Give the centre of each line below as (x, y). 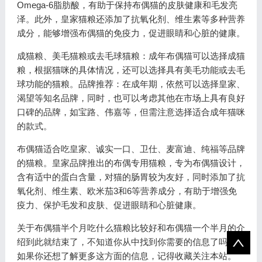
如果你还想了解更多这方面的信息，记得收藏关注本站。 (126, 256)
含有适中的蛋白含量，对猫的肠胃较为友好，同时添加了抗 (131, 177)
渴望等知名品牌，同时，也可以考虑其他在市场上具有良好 (131, 98)
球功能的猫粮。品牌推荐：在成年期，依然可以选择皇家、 (131, 84)
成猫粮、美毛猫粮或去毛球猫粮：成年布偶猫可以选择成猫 (131, 56)
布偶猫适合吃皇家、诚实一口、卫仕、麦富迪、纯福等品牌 (131, 149)
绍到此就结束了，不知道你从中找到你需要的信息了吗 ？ (127, 242)
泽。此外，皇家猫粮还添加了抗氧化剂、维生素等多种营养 (131, 19)
